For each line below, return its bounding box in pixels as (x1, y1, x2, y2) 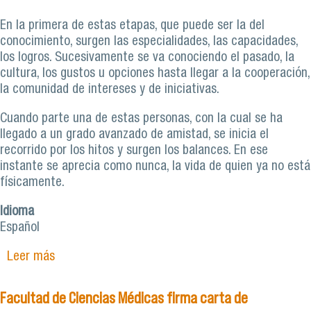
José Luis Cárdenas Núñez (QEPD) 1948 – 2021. (54, 267, 298, 280)
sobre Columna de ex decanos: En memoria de (54, 251, 292, 264)
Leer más (6, 251, 55, 264)
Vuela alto (54, 283, 106, 296)
